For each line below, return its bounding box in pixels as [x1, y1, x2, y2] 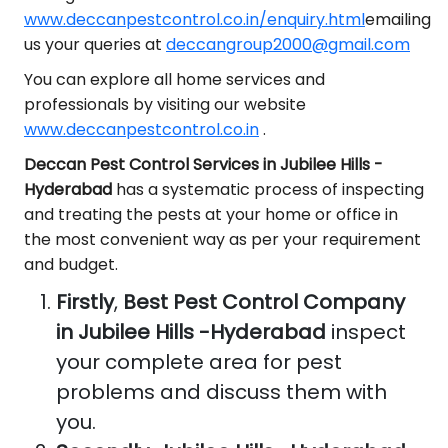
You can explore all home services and [24, 68, 325, 91]
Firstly [56, 288, 114, 316]
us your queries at [24, 33, 166, 56]
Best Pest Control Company [123, 288, 405, 316]
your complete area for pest [56, 348, 342, 376]
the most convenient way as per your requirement [24, 228, 421, 251]
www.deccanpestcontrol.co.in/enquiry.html [24, 8, 365, 31]
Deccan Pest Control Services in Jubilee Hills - [24, 153, 383, 176]
